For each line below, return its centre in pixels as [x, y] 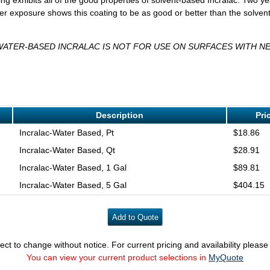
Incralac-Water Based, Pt [66, 132]
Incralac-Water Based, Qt [67, 150]
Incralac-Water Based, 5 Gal [73, 185]
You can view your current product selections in [118, 258]
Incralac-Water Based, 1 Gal [73, 167]
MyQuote [226, 258]
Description [119, 115]
